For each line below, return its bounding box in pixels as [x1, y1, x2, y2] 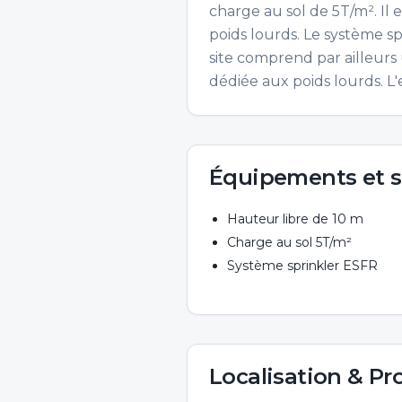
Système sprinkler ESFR [227, 258, 378, 274]
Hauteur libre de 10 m [227, 211, 363, 227]
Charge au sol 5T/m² [227, 234, 352, 250]
